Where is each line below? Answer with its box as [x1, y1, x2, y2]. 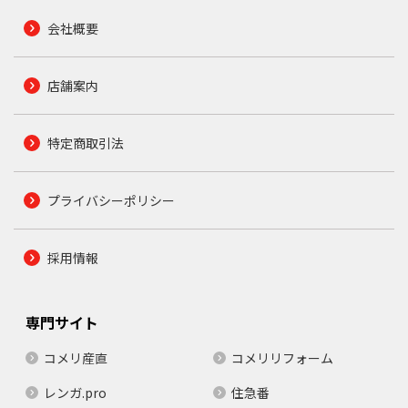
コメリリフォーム [231, 348, 333, 367]
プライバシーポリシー [46, 190, 175, 209]
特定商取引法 [46, 133, 124, 152]
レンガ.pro [43, 382, 107, 402]
